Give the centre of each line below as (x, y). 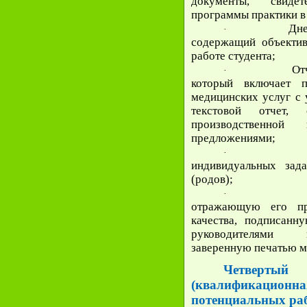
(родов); (212, 180)
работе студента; (233, 56)
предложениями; (233, 138)
